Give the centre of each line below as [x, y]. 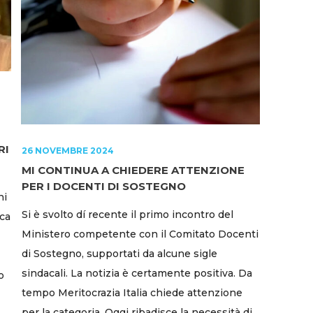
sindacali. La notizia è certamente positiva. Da [137, 273]
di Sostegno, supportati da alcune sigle [119, 253]
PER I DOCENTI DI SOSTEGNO [104, 186]
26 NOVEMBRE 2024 [68, 150]
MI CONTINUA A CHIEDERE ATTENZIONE [133, 170]
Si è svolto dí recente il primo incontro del [128, 214]
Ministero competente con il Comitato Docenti [140, 234]
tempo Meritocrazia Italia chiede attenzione [132, 292]
